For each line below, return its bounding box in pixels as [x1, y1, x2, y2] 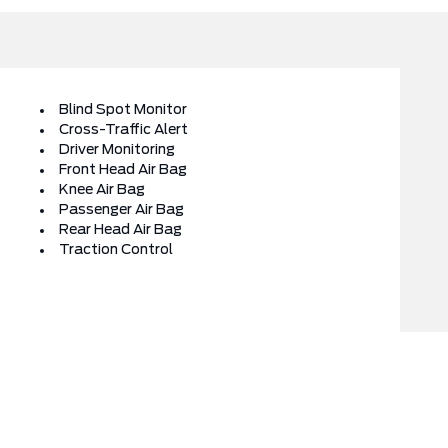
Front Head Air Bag [59, 163, 187, 177]
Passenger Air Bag [59, 203, 184, 217]
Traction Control [59, 243, 173, 257]
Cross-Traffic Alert [59, 123, 188, 137]
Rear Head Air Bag [59, 223, 182, 237]
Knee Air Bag [59, 183, 145, 197]
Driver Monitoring [59, 143, 175, 157]
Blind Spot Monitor [59, 103, 187, 117]
